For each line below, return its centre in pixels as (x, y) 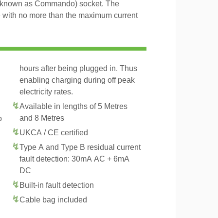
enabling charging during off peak (77, 80)
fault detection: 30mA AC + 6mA (74, 159)
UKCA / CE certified (54, 133)
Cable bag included (53, 200)
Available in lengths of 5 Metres (73, 106)
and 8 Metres (42, 118)
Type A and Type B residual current (80, 147)
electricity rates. (46, 92)
